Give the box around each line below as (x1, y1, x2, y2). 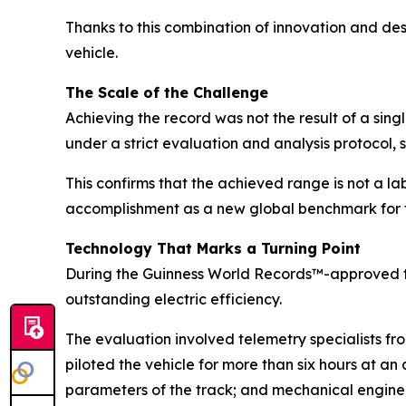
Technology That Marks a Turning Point (65, 238, 361, 257)
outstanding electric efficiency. (65, 289, 282, 308)
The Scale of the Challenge (65, 82, 268, 101)
